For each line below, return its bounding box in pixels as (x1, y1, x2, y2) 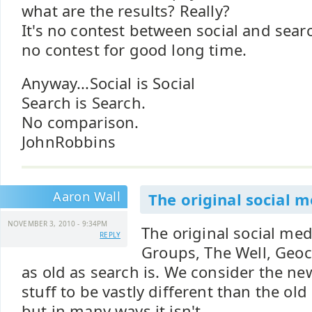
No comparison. (22, 112, 139, 132)
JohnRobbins (22, 132, 116, 152)
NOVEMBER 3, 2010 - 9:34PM (8, 219, 108, 228)
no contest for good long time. (22, 40, 247, 60)
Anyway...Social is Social (22, 73, 196, 93)
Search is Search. (22, 93, 146, 113)
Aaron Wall (53, 188, 120, 205)
